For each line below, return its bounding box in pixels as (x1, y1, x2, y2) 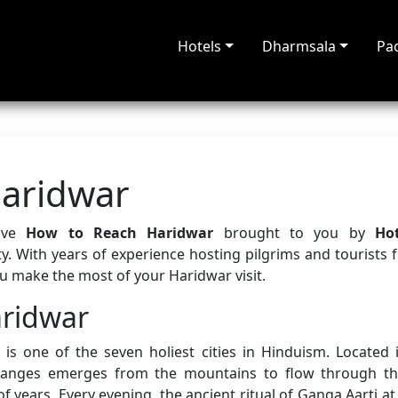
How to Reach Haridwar (26, 223, 214, 243)
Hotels (178, 36, 222, 56)
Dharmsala (261, 36, 336, 56)
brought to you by (213, 223, 375, 243)
